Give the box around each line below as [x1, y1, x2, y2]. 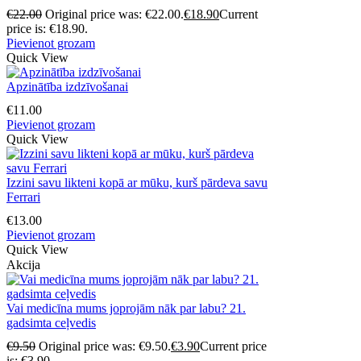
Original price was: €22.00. [45, 6, 184, 21]
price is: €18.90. [6, 21, 88, 35]
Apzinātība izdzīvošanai [6, 79, 128, 93]
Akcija [6, 257, 40, 272]
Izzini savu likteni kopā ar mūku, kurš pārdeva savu [6, 175, 268, 189]
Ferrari [6, 189, 40, 204]
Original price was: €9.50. [39, 339, 171, 354]
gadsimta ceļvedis [6, 315, 96, 330]
